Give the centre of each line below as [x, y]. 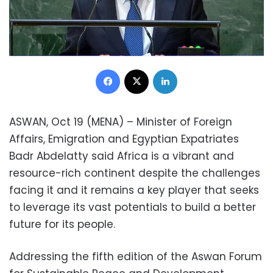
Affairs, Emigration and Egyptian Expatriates [124, 139]
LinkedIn [193, 68]
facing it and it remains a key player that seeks [134, 190]
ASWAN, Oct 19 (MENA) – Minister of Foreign [121, 122]
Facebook [140, 68]
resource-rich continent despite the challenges [135, 173]
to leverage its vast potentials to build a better [133, 207]
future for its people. [62, 224]
